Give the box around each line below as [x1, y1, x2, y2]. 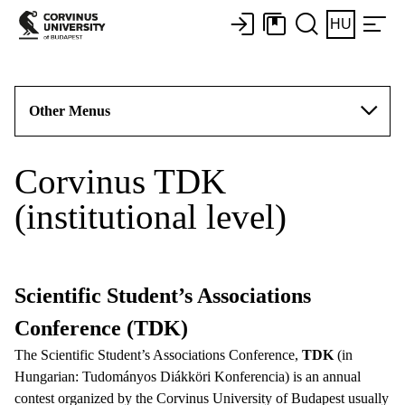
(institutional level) [14, 197, 287, 236]
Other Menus [29, 103, 110, 118]
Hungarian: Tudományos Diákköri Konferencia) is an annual [14, 369, 361, 384]
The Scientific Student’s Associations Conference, [14, 347, 302, 363]
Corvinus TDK [14, 162, 226, 201]
